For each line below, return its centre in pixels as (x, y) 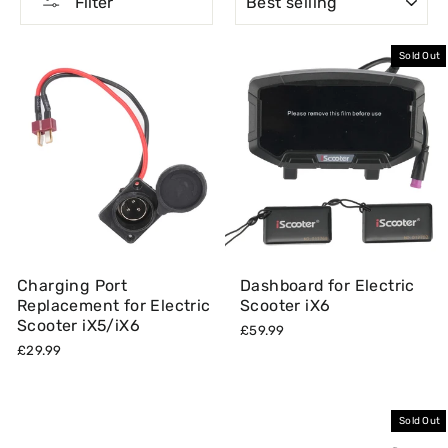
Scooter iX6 (285, 305)
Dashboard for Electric (327, 285)
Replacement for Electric (114, 305)
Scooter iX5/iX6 (79, 325)
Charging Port (72, 285)
